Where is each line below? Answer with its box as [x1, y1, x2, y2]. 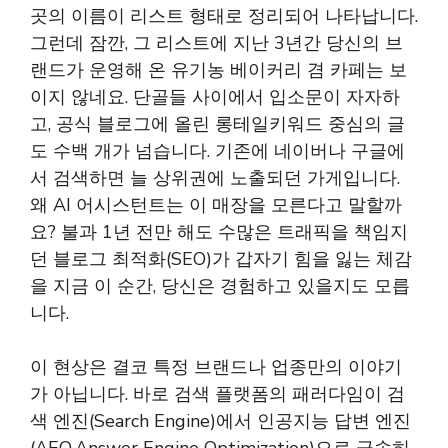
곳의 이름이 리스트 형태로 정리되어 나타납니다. [30, 4, 418, 28]
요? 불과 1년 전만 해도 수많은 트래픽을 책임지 [30, 220, 408, 244]
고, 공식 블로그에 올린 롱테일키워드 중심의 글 [30, 112, 405, 136]
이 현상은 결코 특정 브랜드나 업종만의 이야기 [30, 355, 402, 379]
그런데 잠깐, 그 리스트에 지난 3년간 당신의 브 [30, 31, 403, 55]
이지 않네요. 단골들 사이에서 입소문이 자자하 [30, 85, 400, 109]
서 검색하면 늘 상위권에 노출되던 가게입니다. [30, 166, 400, 190]
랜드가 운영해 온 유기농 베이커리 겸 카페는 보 [30, 58, 407, 82]
